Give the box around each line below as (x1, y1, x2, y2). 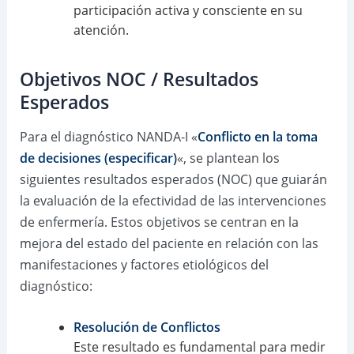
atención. (73, 21, 129, 40)
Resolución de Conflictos (73, 318, 220, 337)
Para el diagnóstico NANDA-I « (19, 128, 198, 146)
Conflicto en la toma (197, 128, 318, 146)
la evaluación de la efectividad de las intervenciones (19, 192, 326, 210)
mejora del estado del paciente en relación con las (19, 235, 318, 253)
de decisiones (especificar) (19, 149, 177, 168)
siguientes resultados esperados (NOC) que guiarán (19, 171, 327, 189)
